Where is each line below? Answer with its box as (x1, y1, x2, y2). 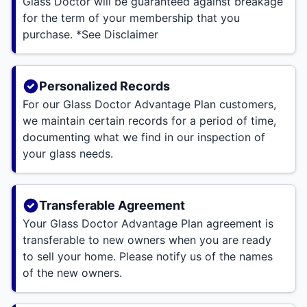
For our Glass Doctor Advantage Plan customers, (23, 97, 276, 112)
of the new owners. (23, 266, 122, 280)
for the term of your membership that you (23, 11, 240, 25)
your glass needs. (23, 147, 113, 161)
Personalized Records (39, 79, 170, 94)
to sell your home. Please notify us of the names (23, 249, 273, 264)
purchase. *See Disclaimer (23, 27, 158, 42)
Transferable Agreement (39, 198, 185, 213)
